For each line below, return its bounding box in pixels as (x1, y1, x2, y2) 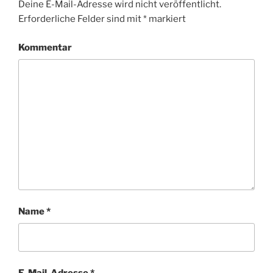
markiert (147, 13, 186, 25)
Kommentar (18, 41, 72, 53)
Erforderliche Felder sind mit (18, 13, 143, 25)
